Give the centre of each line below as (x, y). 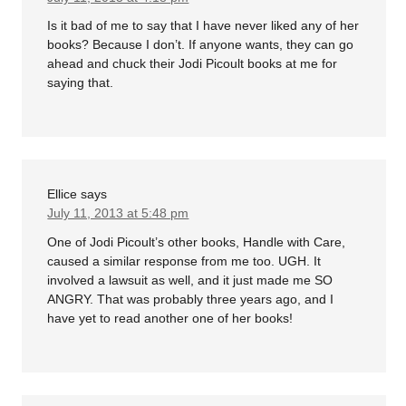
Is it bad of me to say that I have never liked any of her (203, 26)
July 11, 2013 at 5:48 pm (118, 213)
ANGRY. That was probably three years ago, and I (191, 299)
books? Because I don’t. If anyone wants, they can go (201, 45)
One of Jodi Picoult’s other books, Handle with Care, (197, 242)
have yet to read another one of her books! (170, 318)
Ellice (63, 194)
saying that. (81, 83)
